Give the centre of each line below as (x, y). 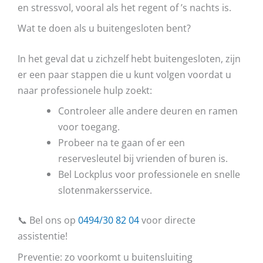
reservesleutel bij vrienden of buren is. (143, 158)
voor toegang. (89, 126)
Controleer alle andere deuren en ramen (148, 110)
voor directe (167, 220)
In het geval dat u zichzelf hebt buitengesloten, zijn (129, 58)
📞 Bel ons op (48, 220)
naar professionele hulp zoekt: (85, 90)
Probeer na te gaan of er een (122, 142)
